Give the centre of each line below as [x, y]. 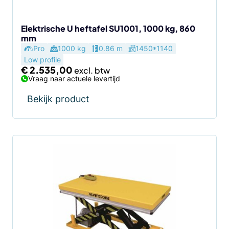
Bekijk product [58, 99]
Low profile [42, 60]
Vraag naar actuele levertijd [74, 78]
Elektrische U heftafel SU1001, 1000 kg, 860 [108, 28]
